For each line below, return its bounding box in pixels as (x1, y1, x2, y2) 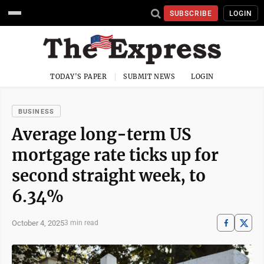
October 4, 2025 (12, 218, 64, 227)
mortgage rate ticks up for (12, 145, 219, 165)
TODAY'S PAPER (50, 72, 107, 81)
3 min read (64, 219, 98, 227)
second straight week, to (12, 166, 206, 186)
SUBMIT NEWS (123, 72, 176, 81)
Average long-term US (12, 124, 191, 144)
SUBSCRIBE (169, 9, 213, 18)
